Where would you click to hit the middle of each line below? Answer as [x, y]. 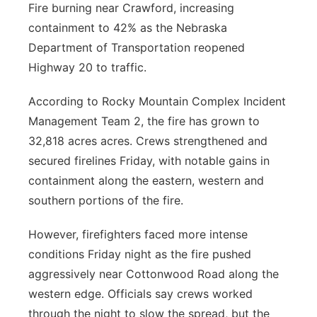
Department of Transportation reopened [137, 47]
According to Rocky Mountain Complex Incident [157, 101]
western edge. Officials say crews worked [140, 294]
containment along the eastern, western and [146, 180]
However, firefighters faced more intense [138, 234]
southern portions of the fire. [106, 200]
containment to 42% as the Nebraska [128, 28]
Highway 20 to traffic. [87, 67]
